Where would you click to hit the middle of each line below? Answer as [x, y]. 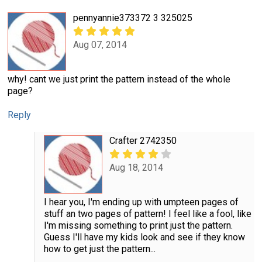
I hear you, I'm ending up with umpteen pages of [141, 202]
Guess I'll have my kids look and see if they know [144, 237]
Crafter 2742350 [143, 140]
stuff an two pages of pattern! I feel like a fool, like [147, 213]
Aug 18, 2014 [136, 168]
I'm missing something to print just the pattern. [138, 225]
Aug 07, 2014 [100, 45]
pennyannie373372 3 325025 [133, 18]
